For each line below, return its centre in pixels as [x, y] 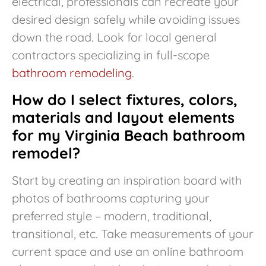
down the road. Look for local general [114, 37]
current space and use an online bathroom [128, 251]
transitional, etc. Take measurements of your [133, 233]
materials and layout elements [123, 117]
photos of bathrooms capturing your [111, 198]
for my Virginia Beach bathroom [129, 135]
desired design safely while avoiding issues [126, 20]
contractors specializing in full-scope [111, 55]
